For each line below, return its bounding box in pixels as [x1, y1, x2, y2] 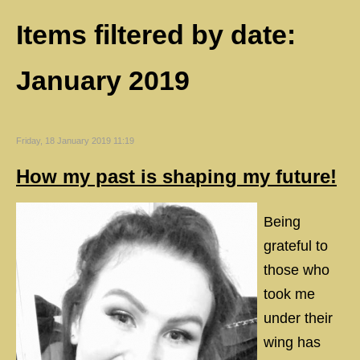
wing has [264, 334, 321, 350]
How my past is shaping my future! [16, 166, 337, 187]
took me [264, 286, 315, 302]
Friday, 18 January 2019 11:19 [16, 136, 134, 145]
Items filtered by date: [16, 19, 296, 50]
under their [264, 310, 333, 326]
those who [264, 262, 329, 278]
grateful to [264, 238, 328, 254]
